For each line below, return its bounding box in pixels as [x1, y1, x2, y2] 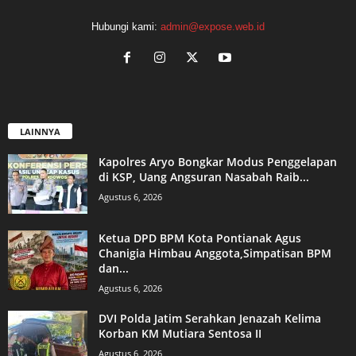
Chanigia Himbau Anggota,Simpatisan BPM [99, 246, 331, 261]
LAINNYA [20, 126, 60, 138]
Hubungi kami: [91, 20, 161, 33]
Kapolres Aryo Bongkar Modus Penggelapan [99, 154, 337, 170]
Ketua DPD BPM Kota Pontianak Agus [99, 230, 301, 246]
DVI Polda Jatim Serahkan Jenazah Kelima [99, 311, 321, 327]
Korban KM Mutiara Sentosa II [99, 326, 261, 342]
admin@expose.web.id [161, 20, 265, 33]
